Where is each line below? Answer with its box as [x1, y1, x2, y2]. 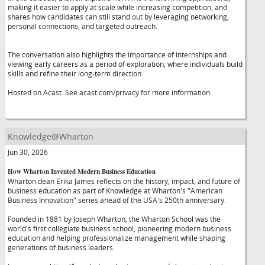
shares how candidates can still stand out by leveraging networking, [8, 12, 229, 21]
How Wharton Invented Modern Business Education [8, 167, 156, 176]
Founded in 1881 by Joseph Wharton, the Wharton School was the [8, 214, 221, 224]
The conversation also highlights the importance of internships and [8, 50, 227, 59]
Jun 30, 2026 [8, 147, 48, 157]
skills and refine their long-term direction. [8, 69, 143, 78]
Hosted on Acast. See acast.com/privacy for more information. [8, 88, 212, 97]
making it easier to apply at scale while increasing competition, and [8, 2, 227, 12]
